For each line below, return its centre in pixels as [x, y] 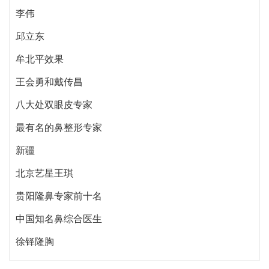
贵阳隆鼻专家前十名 [59, 196]
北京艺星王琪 [44, 173]
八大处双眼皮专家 [54, 104]
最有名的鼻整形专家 [59, 127]
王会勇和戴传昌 [49, 82]
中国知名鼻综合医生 [59, 219]
